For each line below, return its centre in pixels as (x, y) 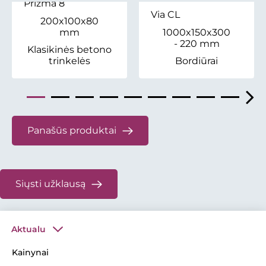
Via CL (165, 15)
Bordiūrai (197, 61)
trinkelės (69, 61)
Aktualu (28, 229)
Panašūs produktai (72, 131)
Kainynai (30, 253)
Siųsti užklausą (50, 184)
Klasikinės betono (69, 50)
